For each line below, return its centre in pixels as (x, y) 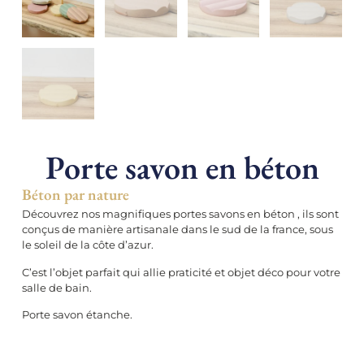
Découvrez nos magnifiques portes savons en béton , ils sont (180, 214)
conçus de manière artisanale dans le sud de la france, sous (177, 230)
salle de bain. (56, 287)
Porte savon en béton (182, 168)
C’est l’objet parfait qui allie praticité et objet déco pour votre (181, 272)
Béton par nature (75, 195)
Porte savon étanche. (77, 315)
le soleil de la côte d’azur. (89, 245)
